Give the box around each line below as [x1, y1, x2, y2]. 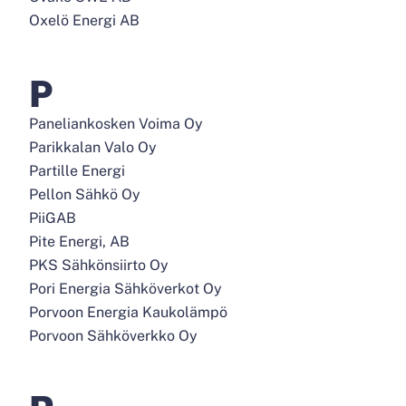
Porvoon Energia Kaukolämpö [29, 304, 227, 321]
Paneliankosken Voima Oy [29, 115, 203, 132]
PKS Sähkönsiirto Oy [29, 256, 169, 274]
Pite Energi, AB [29, 233, 130, 250]
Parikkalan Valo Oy [29, 139, 157, 156]
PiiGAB [29, 209, 76, 227]
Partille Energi [29, 162, 125, 179]
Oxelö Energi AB [29, 12, 140, 29]
